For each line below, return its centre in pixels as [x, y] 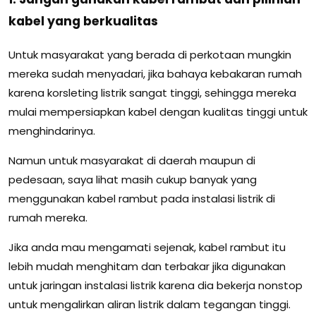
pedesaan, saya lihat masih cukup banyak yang [133, 179]
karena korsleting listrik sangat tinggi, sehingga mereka [152, 92]
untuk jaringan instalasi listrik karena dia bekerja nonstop [156, 285]
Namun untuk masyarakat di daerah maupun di [132, 160]
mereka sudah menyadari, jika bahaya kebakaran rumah [155, 73]
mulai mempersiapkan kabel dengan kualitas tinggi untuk [158, 111]
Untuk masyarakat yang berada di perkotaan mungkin [150, 54]
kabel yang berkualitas [83, 22]
